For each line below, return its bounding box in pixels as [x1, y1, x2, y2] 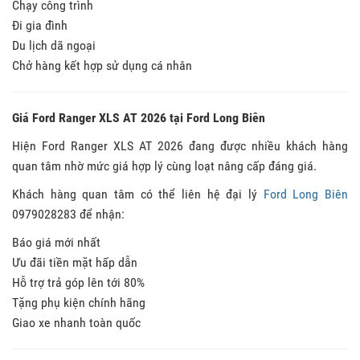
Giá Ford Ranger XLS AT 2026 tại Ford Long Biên [12, 109, 265, 125]
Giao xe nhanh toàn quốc [12, 314, 141, 330]
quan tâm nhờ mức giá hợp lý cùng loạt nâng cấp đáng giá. [12, 157, 317, 174]
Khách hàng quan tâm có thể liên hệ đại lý [12, 186, 264, 202]
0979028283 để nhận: [12, 206, 125, 222]
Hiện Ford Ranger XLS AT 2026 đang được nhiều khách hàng [12, 137, 348, 153]
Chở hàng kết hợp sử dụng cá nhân [12, 57, 192, 73]
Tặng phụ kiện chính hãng [12, 294, 145, 310]
